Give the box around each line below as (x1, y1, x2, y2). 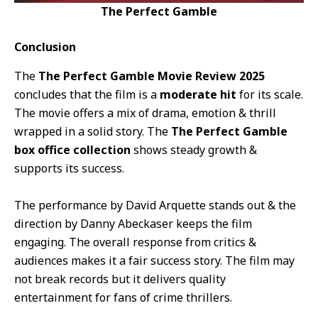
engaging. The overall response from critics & (14, 234, 256, 251)
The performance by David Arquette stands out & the (14, 197, 296, 214)
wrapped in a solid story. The (14, 124, 171, 140)
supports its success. (14, 160, 124, 177)
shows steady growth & (131, 142, 257, 158)
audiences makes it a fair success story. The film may (14, 253, 295, 269)
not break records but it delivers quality (14, 271, 226, 287)
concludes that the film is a (14, 87, 160, 103)
